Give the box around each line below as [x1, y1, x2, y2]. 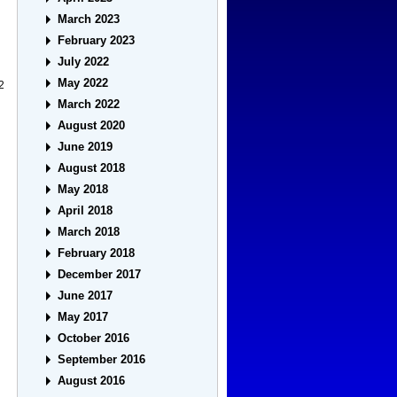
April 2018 [58, 204, 113, 218]
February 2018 [58, 246, 136, 261]
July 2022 [58, 55, 110, 69]
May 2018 [58, 183, 109, 197]
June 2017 [58, 289, 113, 303]
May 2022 [58, 76, 109, 90]
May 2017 [58, 310, 109, 324]
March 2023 [58, 12, 121, 27]
